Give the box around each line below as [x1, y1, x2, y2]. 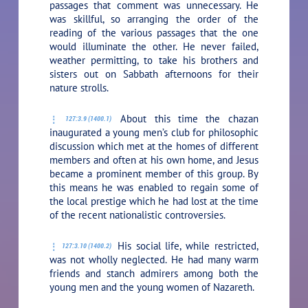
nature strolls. [49, 80, 109, 94]
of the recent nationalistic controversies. [49, 208, 226, 221]
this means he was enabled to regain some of [49, 180, 258, 194]
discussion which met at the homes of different [49, 139, 258, 153]
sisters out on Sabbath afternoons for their [49, 67, 258, 80]
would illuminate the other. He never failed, [49, 39, 258, 53]
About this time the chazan [112, 111, 258, 125]
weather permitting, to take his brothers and [49, 53, 258, 67]
